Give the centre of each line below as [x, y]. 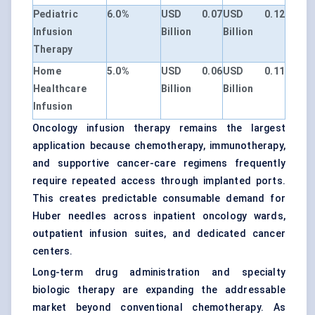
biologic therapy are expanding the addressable [159, 290]
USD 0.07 [192, 14]
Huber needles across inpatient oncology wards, [159, 216]
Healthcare [60, 89]
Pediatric [56, 14]
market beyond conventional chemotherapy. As [159, 308]
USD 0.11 [254, 71]
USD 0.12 [254, 14]
